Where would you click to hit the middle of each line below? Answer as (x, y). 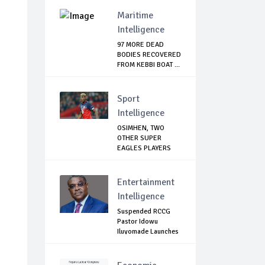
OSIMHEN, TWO (141, 128)
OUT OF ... (132, 159)
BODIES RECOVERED (149, 55)
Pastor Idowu (138, 222)
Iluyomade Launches (148, 232)
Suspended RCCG (144, 212)
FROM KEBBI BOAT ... (148, 65)
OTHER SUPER (139, 138)
